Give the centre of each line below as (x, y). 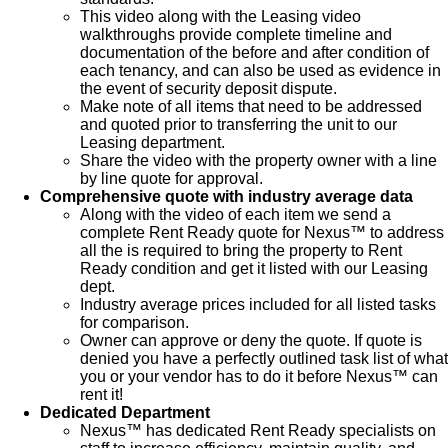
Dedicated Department (125, 412)
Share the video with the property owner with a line (258, 160)
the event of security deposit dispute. (208, 88)
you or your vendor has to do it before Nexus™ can (259, 376)
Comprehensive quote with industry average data (226, 196)
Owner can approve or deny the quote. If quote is (251, 340)
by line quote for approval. (171, 178)
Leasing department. (152, 142)
